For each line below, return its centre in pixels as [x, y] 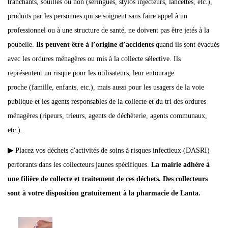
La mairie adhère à [180, 165]
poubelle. [22, 45]
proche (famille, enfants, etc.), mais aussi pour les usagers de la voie [106, 87]
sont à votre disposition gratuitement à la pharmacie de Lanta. [104, 193]
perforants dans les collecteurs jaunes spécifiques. [79, 165]
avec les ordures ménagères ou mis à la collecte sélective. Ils [94, 59]
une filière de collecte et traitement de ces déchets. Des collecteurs [108, 179]
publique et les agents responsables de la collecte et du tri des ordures [107, 102]
